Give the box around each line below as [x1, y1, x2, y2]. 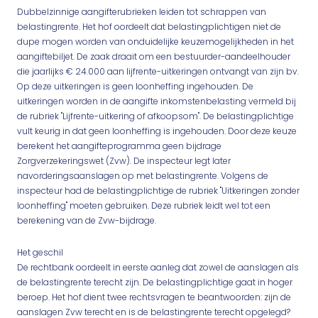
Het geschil [17, 246, 63, 258]
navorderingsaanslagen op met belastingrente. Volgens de [17, 170, 268, 182]
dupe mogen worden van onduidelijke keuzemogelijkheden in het [17, 35, 294, 48]
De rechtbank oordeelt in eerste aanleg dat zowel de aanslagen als [17, 261, 299, 273]
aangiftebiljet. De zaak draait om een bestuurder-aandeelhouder [17, 50, 290, 62]
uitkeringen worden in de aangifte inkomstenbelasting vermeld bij [17, 95, 296, 107]
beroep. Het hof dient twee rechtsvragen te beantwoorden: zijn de [17, 291, 291, 303]
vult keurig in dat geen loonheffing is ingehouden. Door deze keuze [17, 125, 297, 137]
